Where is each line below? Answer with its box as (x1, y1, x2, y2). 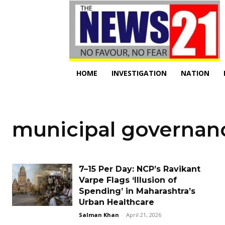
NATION (181, 68, 209, 78)
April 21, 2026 (126, 211, 161, 218)
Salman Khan (79, 211, 119, 218)
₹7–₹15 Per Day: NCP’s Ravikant (79, 164, 200, 174)
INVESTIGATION (111, 68, 167, 78)
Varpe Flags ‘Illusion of (79, 175, 177, 185)
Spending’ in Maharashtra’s (79, 186, 195, 196)
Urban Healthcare (79, 197, 159, 207)
